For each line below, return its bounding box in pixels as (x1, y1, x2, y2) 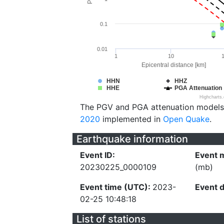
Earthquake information (76, 133, 188, 145)
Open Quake (163, 114, 209, 124)
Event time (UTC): (80, 182, 152, 192)
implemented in (100, 114, 163, 124)
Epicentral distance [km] (141, 61, 206, 68)
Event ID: (80, 150, 115, 160)
